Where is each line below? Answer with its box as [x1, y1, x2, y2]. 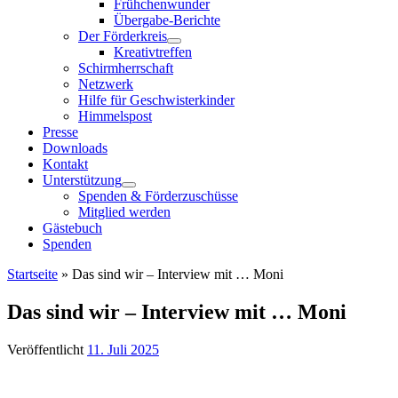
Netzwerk [78, 76, 133, 92]
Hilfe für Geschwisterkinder [78, 92, 235, 107]
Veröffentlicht [7, 341, 87, 357]
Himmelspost [78, 108, 152, 123]
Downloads [43, 140, 107, 155]
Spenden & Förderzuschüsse [78, 188, 238, 203]
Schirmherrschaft [78, 60, 173, 76]
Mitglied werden [78, 204, 171, 219]
